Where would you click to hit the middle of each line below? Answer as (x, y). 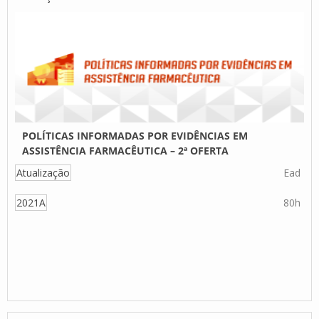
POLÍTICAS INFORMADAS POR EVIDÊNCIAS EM (135, 136)
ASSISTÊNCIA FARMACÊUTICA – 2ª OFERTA (125, 151)
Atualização (43, 173)
